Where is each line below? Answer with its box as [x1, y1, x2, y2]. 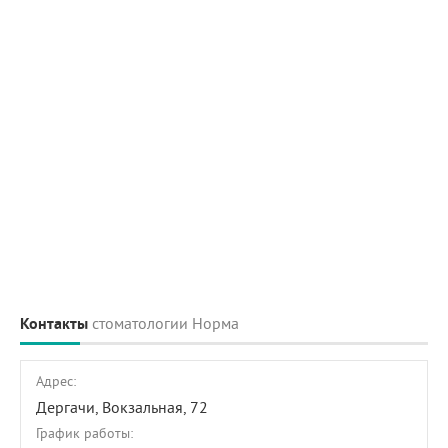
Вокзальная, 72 [102, 397, 208, 417]
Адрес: [36, 372, 76, 390]
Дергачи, [36, 397, 102, 417]
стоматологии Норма [92, 313, 239, 333]
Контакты [20, 313, 92, 334]
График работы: [36, 424, 133, 442]
